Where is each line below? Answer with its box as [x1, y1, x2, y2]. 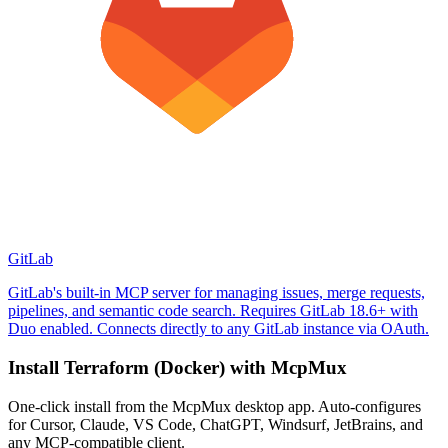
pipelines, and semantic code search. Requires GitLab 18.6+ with [8, 302, 418, 320]
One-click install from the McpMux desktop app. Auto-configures [8, 397, 421, 415]
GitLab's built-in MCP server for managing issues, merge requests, [8, 284, 425, 302]
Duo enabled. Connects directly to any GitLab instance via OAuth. [8, 320, 429, 338]
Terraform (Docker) [64, 357, 225, 379]
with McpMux [225, 357, 347, 379]
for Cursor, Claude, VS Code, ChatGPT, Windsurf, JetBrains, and [8, 415, 423, 433]
